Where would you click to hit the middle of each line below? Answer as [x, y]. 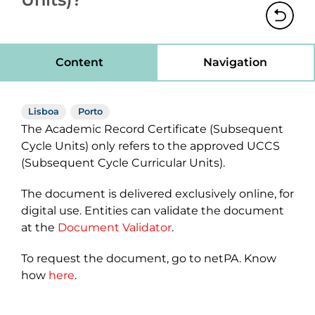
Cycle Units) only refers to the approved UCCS [150, 146]
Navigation [235, 62]
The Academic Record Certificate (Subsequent [152, 129]
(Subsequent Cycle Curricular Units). [123, 163]
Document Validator [115, 228]
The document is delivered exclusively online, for [157, 194]
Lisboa [44, 111]
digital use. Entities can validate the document [153, 211]
